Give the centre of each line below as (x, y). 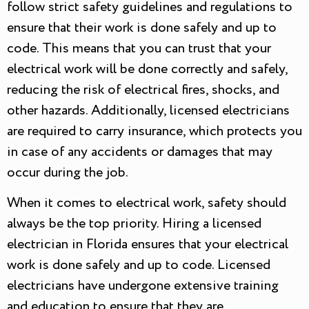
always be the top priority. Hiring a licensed (134, 224)
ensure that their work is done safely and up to (142, 28)
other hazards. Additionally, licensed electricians (148, 110)
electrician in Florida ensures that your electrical (148, 245)
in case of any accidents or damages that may (140, 152)
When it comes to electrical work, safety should (147, 203)
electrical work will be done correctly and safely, (147, 69)
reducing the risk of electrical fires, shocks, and (143, 90)
